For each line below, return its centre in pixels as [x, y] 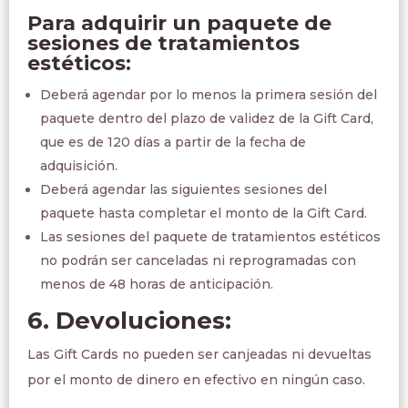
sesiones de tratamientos [163, 43]
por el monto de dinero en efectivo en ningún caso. [196, 380]
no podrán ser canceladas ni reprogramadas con [198, 260]
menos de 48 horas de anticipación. [157, 284]
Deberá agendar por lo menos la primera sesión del [209, 95]
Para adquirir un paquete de [179, 23]
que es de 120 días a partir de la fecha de [173, 142]
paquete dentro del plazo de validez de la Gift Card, [207, 118]
